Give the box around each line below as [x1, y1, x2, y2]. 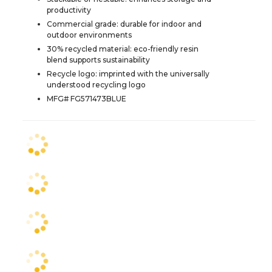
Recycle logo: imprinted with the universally [47, 69, 209, 78]
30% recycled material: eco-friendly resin [47, 44, 199, 53]
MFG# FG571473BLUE [47, 93, 126, 103]
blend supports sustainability [47, 55, 150, 64]
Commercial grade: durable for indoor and [47, 19, 202, 29]
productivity [47, 5, 91, 15]
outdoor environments [47, 30, 132, 39]
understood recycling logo [47, 80, 146, 89]
